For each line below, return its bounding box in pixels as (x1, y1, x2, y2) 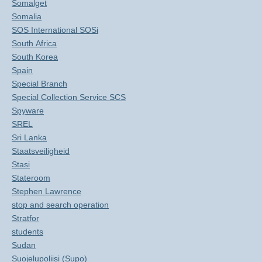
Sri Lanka (12, 133, 47, 142)
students (12, 227, 43, 236)
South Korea (12, 52, 58, 61)
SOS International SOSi (12, 25, 98, 35)
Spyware (12, 106, 44, 115)
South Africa (12, 39, 57, 48)
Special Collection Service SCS (12, 92, 126, 102)
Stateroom (12, 173, 50, 182)
